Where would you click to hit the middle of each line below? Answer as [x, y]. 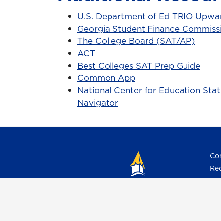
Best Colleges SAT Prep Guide [139, 66]
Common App [106, 78]
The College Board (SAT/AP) [136, 41]
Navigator [98, 103]
